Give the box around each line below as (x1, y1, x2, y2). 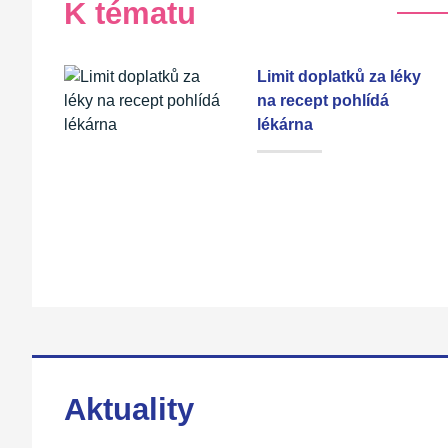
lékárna (257, 116, 313, 134)
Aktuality (64, 392, 194, 428)
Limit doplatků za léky (257, 68, 421, 86)
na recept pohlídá (257, 92, 389, 110)
